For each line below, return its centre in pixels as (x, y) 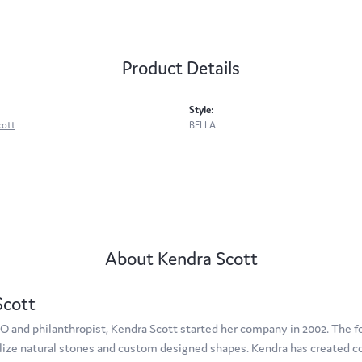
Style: (202, 110)
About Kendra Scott (181, 259)
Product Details (181, 68)
